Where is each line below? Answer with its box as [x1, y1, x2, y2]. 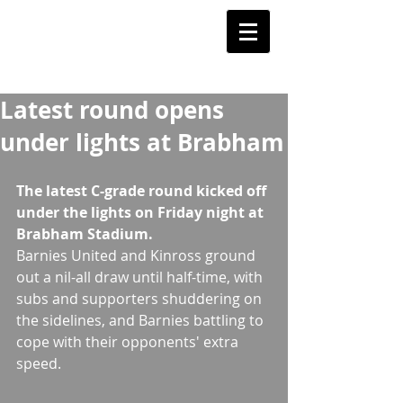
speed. [16, 354, 65, 373]
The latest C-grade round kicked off [16, 181, 270, 201]
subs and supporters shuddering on [16, 289, 265, 309]
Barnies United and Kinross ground [16, 246, 259, 265]
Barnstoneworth [18, 8, 165, 32]
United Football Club [18, 31, 201, 56]
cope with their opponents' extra [16, 332, 242, 352]
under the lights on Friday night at [16, 202, 267, 222]
